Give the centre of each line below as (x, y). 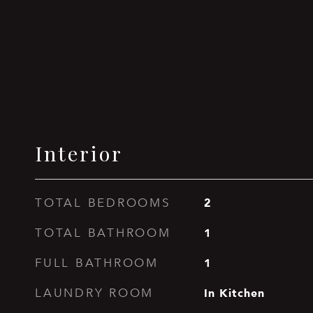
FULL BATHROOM (97, 263)
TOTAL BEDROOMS (103, 203)
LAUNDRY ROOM (94, 293)
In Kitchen (234, 293)
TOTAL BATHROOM (103, 233)
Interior (79, 153)
